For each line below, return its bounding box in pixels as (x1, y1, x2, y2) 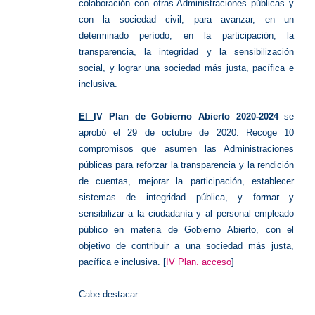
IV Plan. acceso (165, 257, 231, 268)
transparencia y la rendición (181, 160, 295, 171)
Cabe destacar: (78, 289, 141, 300)
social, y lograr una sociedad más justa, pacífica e (78, 63, 295, 74)
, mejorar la (128, 176, 191, 187)
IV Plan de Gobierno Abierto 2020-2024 (94, 111, 285, 122)
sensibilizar (78, 208, 124, 219)
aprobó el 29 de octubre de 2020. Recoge (78, 127, 285, 139)
